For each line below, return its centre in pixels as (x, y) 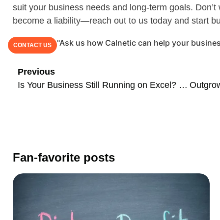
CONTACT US (32, 45)
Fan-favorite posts (64, 158)
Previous (36, 72)
